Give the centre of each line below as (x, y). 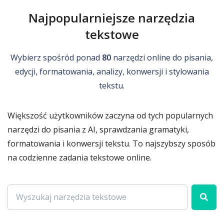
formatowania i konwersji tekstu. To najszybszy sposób (112, 143)
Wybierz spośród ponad (56, 57)
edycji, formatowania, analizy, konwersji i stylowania (112, 71)
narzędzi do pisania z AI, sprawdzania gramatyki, (98, 129)
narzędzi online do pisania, (162, 57)
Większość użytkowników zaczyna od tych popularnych (110, 115)
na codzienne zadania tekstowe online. (80, 157)
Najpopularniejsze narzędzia (112, 17)
